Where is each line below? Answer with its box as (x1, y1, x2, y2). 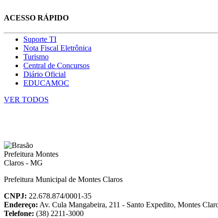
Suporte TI (23, 35, 56, 44)
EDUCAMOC (23, 79, 69, 88)
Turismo (23, 53, 49, 61)
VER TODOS (4, 95, 49, 104)
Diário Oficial (23, 70, 66, 79)
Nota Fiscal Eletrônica (23, 44, 91, 53)
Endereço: (4, 200, 38, 209)
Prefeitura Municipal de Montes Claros (4, 175, 123, 184)
